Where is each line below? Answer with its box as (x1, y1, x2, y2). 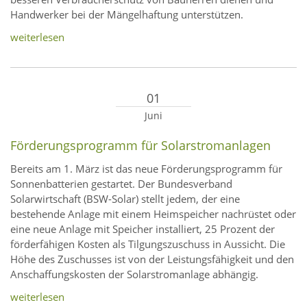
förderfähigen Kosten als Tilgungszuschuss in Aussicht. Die (10, 237, 285, 251)
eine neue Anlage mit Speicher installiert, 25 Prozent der (10, 222, 275, 236)
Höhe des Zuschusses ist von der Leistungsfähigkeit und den (10, 252, 294, 267)
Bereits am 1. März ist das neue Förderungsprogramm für (10, 162, 282, 176)
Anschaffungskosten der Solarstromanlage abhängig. (10, 267, 258, 282)
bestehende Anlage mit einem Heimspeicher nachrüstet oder (10, 207, 296, 221)
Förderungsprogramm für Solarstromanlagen (10, 137, 271, 154)
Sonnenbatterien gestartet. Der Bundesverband (10, 177, 232, 191)
